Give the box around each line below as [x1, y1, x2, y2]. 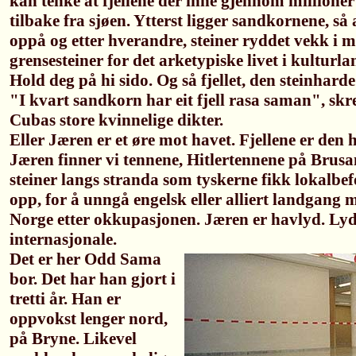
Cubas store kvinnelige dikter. [10, 110, 223, 130]
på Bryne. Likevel [10, 329, 137, 348]
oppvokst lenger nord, [10, 309, 168, 328]
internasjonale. [10, 230, 117, 249]
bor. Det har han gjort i [10, 269, 176, 288]
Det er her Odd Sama [10, 250, 161, 269]
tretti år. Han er [10, 289, 121, 308]
